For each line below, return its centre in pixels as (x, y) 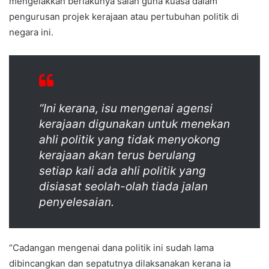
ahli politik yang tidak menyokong (130, 139)
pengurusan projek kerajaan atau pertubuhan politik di (124, 16)
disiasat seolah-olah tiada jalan (123, 186)
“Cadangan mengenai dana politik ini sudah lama (111, 247)
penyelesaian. (77, 202)
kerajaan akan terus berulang (117, 155)
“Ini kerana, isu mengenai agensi (126, 108)
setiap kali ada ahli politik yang (122, 171)
